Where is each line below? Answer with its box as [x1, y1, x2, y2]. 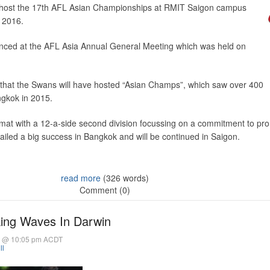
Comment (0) [80, 184, 130, 196]
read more [61, 172, 101, 184]
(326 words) [101, 172, 149, 184]
